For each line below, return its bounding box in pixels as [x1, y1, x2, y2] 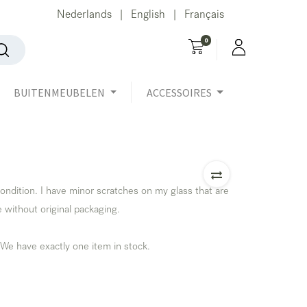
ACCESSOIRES [147, 85, 212, 99]
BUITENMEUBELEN [14, 85, 106, 99]
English [130, 10, 165, 21]
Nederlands [56, 10, 112, 21]
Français [184, 10, 224, 21]
